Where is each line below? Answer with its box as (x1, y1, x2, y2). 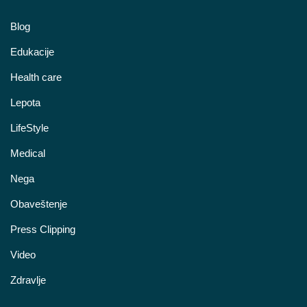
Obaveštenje (10, 197, 67, 210)
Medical (10, 147, 45, 159)
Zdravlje (10, 273, 46, 286)
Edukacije (10, 45, 54, 58)
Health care (10, 71, 62, 83)
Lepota (10, 96, 40, 108)
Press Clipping (10, 223, 75, 235)
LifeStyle (10, 121, 49, 134)
